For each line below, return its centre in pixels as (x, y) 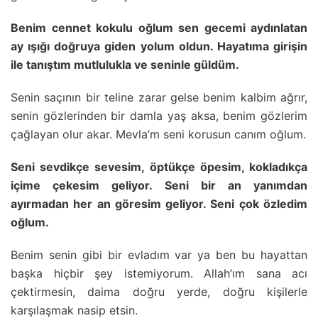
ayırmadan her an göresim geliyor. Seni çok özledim (159, 203)
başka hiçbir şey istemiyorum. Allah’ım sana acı (159, 273)
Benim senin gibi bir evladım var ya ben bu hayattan (159, 254)
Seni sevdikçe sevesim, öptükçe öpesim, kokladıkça (159, 166)
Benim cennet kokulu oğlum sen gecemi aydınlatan (159, 27)
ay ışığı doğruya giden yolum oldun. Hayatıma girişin (159, 46)
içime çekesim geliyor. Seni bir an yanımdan (159, 185)
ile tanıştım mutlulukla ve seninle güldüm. (125, 64)
